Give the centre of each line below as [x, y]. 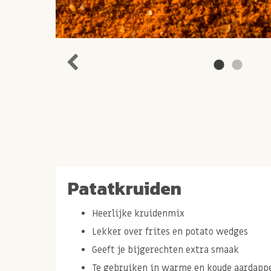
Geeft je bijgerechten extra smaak [165, 250]
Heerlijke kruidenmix [138, 213]
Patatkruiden [125, 188]
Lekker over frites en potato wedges [170, 231]
